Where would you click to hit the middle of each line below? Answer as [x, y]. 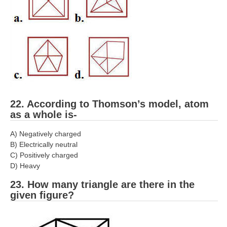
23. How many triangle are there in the [102, 185]
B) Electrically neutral [44, 144]
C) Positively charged [44, 155]
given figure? [42, 195]
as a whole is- [44, 114]
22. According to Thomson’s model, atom [109, 104]
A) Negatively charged [46, 134]
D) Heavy [25, 165]
